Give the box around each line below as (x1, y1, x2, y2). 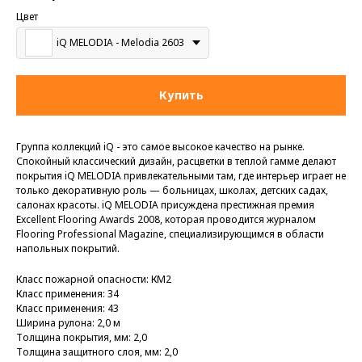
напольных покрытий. (16, 242, 120, 256)
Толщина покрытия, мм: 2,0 (16, 330, 147, 345)
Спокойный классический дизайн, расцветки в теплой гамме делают (16, 154, 336, 169)
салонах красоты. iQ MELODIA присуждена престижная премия (16, 198, 314, 213)
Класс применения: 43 (16, 301, 119, 316)
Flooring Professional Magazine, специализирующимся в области (16, 227, 324, 242)
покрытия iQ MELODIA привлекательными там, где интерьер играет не (16, 169, 346, 183)
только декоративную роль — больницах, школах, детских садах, (16, 183, 328, 198)
